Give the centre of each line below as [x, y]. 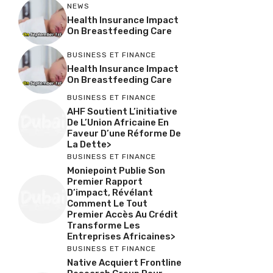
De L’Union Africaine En [118, 123]
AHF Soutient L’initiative [122, 112]
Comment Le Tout [107, 204]
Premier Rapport [105, 182]
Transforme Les [104, 226]
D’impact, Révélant [110, 193]
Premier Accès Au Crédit [122, 215]
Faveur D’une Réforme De [124, 134]
